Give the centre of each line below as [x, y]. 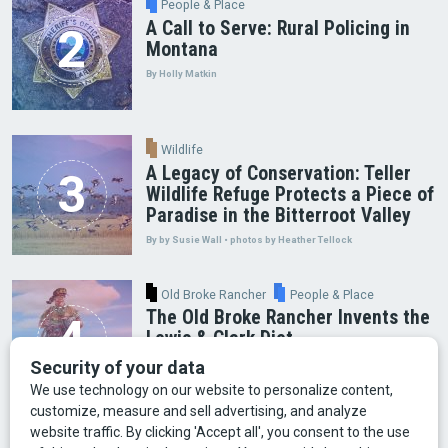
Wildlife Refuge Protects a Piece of [289, 194]
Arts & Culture [70, 433]
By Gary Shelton [182, 363]
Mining [401, 433]
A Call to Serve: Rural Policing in [277, 28]
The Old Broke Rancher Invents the [287, 318]
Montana [181, 49]
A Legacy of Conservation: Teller [278, 173]
